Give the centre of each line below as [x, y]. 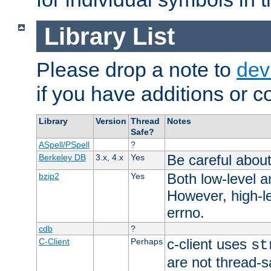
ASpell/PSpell [64, 145]
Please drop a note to [136, 70]
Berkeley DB [62, 158]
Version [111, 121]
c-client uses [209, 244]
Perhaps [146, 242]
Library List [109, 36]
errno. [185, 213]
